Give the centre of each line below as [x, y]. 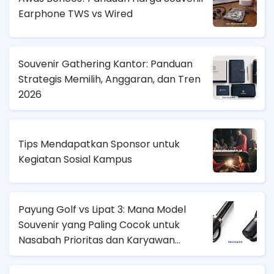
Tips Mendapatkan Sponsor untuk [99, 144]
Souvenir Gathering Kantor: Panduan [106, 64]
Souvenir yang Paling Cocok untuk [99, 224]
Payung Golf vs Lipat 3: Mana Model [102, 209]
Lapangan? [45, 255]
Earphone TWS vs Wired [76, 14]
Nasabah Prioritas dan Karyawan [97, 240]
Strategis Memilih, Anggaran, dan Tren [109, 79]
